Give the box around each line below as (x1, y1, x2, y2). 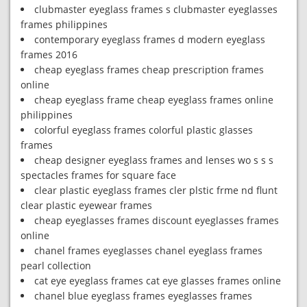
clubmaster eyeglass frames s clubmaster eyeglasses (34, 3, 278, 16)
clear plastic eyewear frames (21, 199, 152, 212)
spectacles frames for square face (21, 169, 176, 182)
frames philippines (21, 18, 108, 31)
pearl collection (21, 259, 91, 272)
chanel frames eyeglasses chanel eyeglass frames (34, 244, 262, 257)
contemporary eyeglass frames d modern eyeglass (34, 33, 265, 46)
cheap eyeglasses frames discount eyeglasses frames (34, 214, 279, 227)
